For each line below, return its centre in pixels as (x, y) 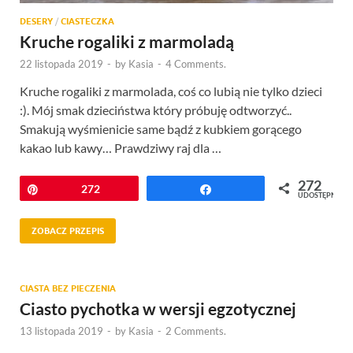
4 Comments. (196, 63)
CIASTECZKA (87, 21)
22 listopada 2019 (61, 63)
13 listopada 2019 (61, 331)
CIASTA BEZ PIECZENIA (68, 288)
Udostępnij (249, 188)
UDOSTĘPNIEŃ (323, 195)
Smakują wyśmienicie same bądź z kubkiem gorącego (161, 128)
